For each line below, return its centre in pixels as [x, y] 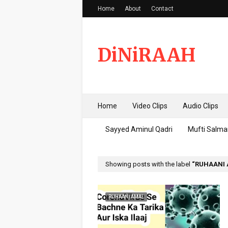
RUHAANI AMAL [126, 197]
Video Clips [150, 106]
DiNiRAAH [147, 55]
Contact [162, 9]
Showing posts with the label [149, 164]
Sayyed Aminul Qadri [139, 129]
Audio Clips [201, 106]
